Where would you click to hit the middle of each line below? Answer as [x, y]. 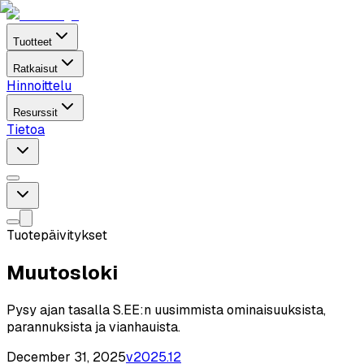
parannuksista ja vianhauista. [93, 327]
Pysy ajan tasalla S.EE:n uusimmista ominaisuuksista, [166, 310]
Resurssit [35, 113]
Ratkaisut [35, 69]
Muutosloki [62, 272]
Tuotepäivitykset [57, 235]
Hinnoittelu [39, 86]
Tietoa [26, 130]
